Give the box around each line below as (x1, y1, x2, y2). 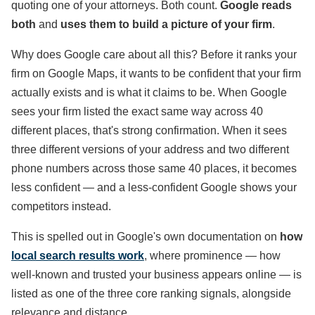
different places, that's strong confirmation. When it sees (11, 124, 287, 136)
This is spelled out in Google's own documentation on (11, 231, 280, 243)
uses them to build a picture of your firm (60, 18, 272, 30)
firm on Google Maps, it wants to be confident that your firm (11, 67, 301, 79)
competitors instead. (11, 200, 111, 212)
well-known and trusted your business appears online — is (11, 269, 302, 281)
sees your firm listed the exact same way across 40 (11, 105, 263, 117)
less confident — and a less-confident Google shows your (11, 181, 297, 193)
